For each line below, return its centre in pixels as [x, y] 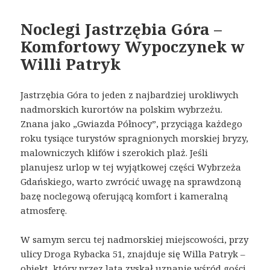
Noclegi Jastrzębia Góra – [121, 29]
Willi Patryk [71, 64]
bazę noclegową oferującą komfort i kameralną [124, 196]
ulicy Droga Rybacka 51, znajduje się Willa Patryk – [133, 253]
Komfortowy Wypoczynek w [133, 46]
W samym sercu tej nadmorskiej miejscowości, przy [135, 239]
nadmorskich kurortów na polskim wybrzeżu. [122, 109]
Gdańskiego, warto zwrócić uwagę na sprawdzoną [131, 181]
